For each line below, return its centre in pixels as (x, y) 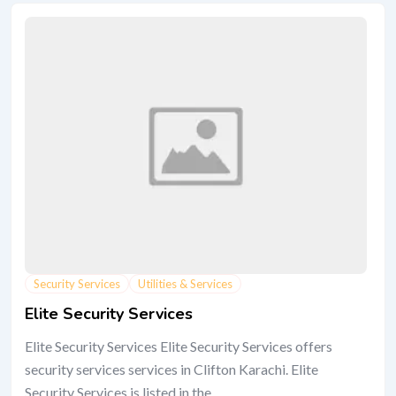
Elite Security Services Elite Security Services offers (179, 346)
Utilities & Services (185, 283)
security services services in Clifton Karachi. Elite (171, 369)
